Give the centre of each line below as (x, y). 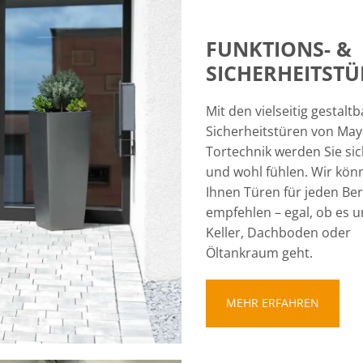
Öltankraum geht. (261, 253)
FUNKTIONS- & (279, 49)
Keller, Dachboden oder (278, 233)
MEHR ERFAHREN (273, 303)
